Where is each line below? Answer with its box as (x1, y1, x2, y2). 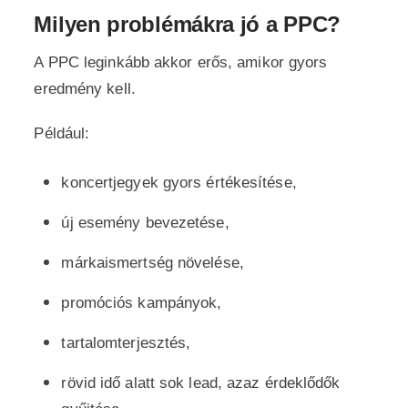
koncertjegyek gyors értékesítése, (61, 174, 297, 191)
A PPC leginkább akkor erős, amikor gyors (34, 54, 328, 71)
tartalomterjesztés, (61, 334, 191, 352)
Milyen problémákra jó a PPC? (34, 12, 342, 36)
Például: (34, 125, 90, 142)
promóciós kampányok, (61, 294, 222, 311)
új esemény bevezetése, (61, 214, 229, 231)
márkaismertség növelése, (61, 254, 244, 271)
